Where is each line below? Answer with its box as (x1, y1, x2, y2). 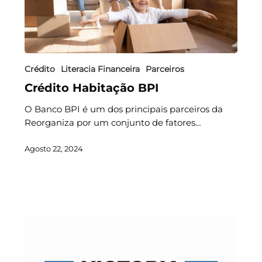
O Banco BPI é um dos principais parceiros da (24, 103, 223, 115)
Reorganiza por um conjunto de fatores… (24, 116, 201, 128)
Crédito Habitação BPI (24, 80, 158, 95)
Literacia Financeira (60, 63, 140, 74)
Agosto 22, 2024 (24, 143, 83, 153)
